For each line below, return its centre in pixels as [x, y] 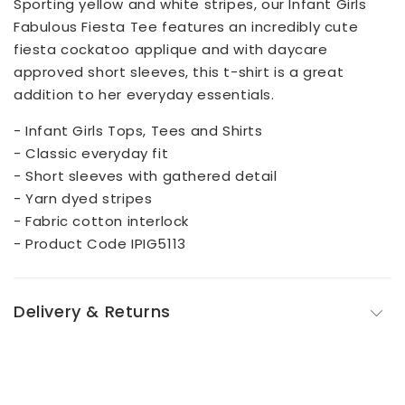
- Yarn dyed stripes [83, 198]
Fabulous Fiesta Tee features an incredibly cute [186, 26]
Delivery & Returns [92, 311]
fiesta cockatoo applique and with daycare [171, 49]
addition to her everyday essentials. [144, 94]
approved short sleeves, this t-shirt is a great [179, 71]
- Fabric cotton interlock [101, 221]
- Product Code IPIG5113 [100, 243]
